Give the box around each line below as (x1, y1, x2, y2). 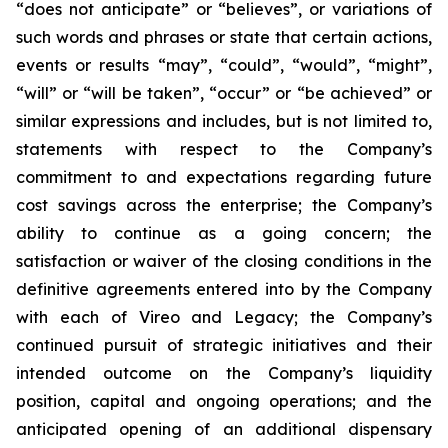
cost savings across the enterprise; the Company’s (16, 195, 432, 215)
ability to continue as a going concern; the (16, 223, 432, 243)
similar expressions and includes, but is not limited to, (16, 111, 432, 131)
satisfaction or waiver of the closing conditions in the (16, 251, 432, 271)
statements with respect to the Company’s (16, 139, 432, 159)
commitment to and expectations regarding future (16, 167, 432, 187)
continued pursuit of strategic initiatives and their (16, 335, 432, 355)
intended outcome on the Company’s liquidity (16, 363, 432, 383)
